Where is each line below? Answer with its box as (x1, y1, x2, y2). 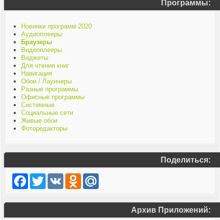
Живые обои (21, 117, 57, 124)
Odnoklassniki (81, 173, 121, 181)
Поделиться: (161, 156, 211, 164)
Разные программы (21, 85, 78, 93)
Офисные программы (21, 93, 84, 101)
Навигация (21, 70, 52, 77)
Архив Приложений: (131, 206, 211, 214)
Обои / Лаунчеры (21, 78, 72, 85)
